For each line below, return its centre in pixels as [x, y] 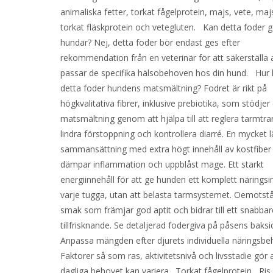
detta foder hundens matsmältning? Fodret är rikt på [164, 88]
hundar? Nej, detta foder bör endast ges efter [151, 42]
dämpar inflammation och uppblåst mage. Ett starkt [162, 164]
